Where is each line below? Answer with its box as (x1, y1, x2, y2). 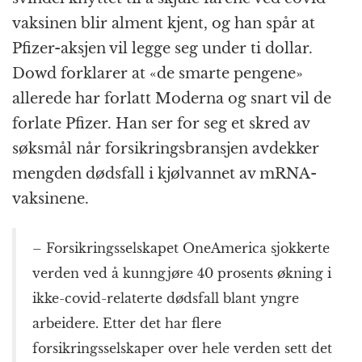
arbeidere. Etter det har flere (32, 315, 221, 332)
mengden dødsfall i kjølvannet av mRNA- (12, 165, 317, 183)
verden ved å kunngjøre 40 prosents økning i (32, 265, 331, 282)
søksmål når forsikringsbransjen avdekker (12, 140, 319, 158)
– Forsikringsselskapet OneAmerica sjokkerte (32, 240, 330, 257)
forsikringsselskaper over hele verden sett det (32, 340, 332, 357)
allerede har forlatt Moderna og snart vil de (12, 90, 331, 108)
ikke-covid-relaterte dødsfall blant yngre (32, 290, 299, 307)
